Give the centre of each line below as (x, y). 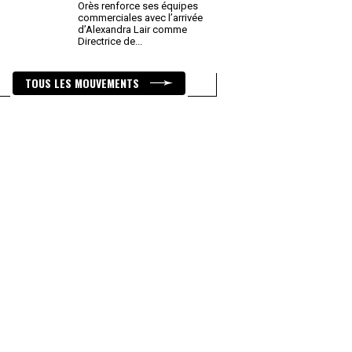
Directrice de (108, 41)
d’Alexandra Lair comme (132, 29)
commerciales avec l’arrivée (140, 18)
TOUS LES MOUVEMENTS (84, 83)
